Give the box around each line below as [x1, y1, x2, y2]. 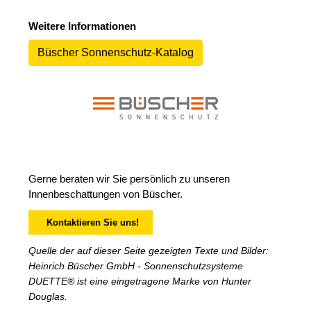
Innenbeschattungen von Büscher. [28, 187, 183, 200]
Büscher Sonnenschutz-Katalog [37, 46, 194, 58]
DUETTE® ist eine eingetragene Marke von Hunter [28, 275, 252, 287]
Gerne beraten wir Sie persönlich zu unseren [28, 172, 230, 185]
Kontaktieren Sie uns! [41, 217, 140, 228]
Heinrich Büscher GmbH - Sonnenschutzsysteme [28, 260, 244, 271]
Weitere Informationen [28, 20, 137, 33]
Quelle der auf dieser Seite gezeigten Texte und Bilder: [28, 244, 269, 256]
